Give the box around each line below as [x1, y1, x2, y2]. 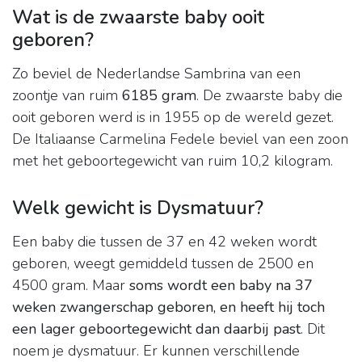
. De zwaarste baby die [196, 86, 343, 106]
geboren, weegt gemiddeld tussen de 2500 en [12, 254, 314, 274]
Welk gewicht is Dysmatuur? [12, 195, 263, 221]
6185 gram [122, 86, 196, 106]
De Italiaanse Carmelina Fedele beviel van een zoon [12, 129, 348, 149]
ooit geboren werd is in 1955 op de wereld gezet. [12, 107, 334, 128]
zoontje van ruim [12, 86, 122, 106]
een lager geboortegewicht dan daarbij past [12, 319, 301, 339]
